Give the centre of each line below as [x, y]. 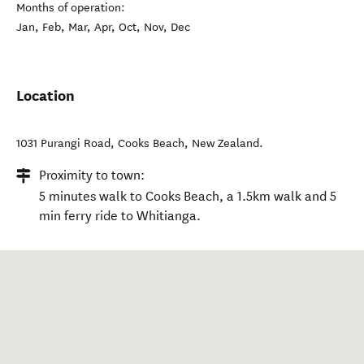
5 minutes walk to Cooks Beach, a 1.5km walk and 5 [188, 196]
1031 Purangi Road [63, 143]
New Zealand [225, 143]
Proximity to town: [92, 175]
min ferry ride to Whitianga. [120, 216]
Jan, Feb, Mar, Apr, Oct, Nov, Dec [103, 27]
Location [45, 95]
